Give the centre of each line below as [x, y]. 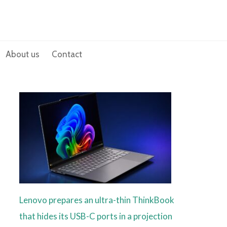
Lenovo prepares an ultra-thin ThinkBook [97, 200]
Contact [67, 54]
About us [23, 54]
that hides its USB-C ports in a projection [96, 216]
